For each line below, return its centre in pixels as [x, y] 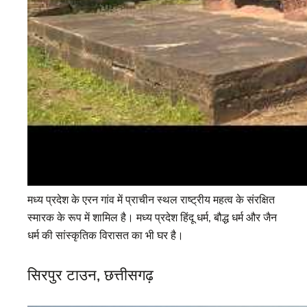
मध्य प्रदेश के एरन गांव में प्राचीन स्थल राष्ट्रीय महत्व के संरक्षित [151, 200]
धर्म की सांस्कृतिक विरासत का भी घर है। [106, 235]
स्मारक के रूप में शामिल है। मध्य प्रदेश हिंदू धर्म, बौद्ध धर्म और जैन [152, 218]
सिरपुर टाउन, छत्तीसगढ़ [90, 274]
